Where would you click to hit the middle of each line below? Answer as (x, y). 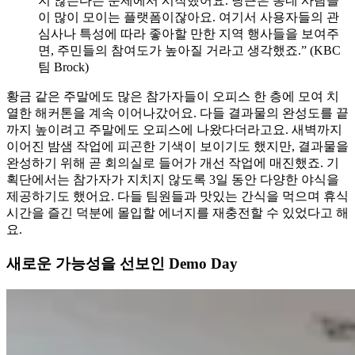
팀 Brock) (63, 67)
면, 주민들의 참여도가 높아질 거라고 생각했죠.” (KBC (189, 51)
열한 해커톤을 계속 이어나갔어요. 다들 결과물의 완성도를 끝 (177, 113)
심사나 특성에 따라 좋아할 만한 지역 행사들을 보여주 (189, 34)
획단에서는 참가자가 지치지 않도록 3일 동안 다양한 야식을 (173, 180)
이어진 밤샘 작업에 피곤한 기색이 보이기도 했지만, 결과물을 (177, 147)
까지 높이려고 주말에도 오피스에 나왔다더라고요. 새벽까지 (174, 130)
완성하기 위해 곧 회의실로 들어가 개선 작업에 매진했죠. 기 (173, 163)
